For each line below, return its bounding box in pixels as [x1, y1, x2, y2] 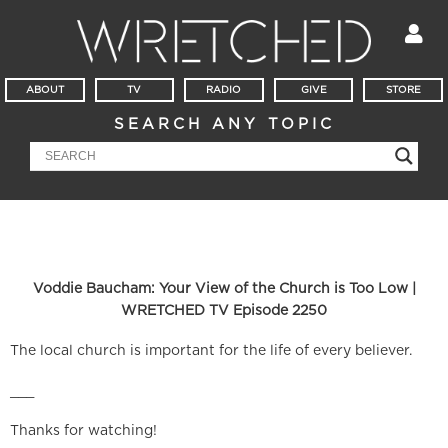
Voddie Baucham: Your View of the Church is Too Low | [32, 282, 416, 297]
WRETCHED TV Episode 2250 [121, 304, 327, 319]
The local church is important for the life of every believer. [10, 344, 412, 359]
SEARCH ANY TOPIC [113, 117, 335, 133]
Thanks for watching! [10, 424, 157, 439]
